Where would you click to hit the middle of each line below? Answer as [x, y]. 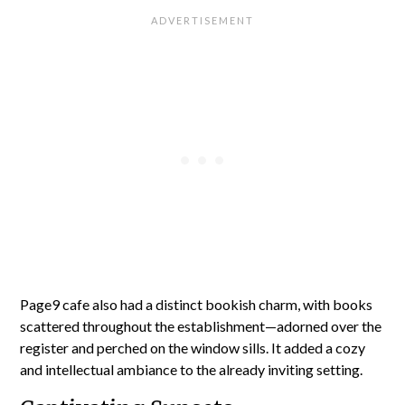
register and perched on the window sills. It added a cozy [193, 348]
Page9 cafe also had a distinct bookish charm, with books [197, 304]
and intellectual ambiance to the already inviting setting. [192, 369]
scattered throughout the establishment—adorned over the [201, 326]
